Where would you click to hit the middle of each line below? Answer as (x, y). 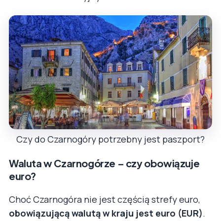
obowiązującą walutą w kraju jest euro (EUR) (106, 213)
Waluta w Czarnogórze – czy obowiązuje (104, 163)
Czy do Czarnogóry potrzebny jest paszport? (110, 139)
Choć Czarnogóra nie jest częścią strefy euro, (105, 200)
